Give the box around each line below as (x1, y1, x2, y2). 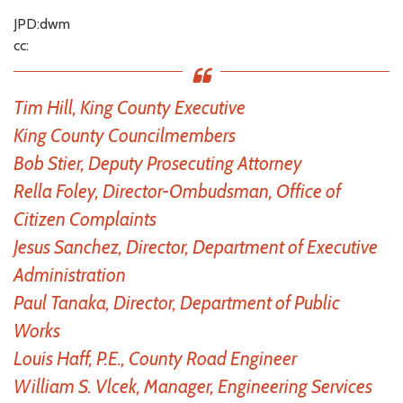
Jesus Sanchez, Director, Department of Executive (13, 235, 378, 258)
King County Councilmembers (13, 123, 236, 147)
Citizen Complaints (13, 207, 157, 230)
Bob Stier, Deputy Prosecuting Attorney (13, 151, 302, 175)
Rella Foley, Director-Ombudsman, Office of (13, 179, 341, 202)
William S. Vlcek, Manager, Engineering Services (13, 374, 372, 398)
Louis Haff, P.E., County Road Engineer (13, 346, 297, 370)
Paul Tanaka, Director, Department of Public (13, 291, 340, 314)
